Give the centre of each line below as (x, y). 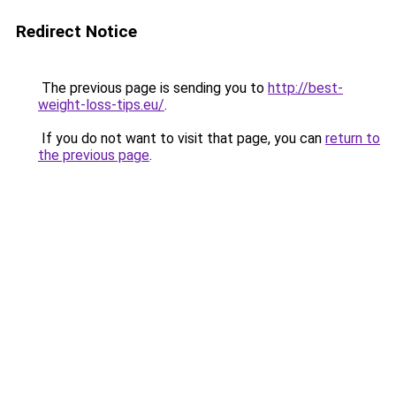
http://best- (305, 88)
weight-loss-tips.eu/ (101, 105)
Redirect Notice (76, 31)
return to (353, 138)
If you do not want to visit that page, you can (182, 138)
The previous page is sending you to (153, 88)
